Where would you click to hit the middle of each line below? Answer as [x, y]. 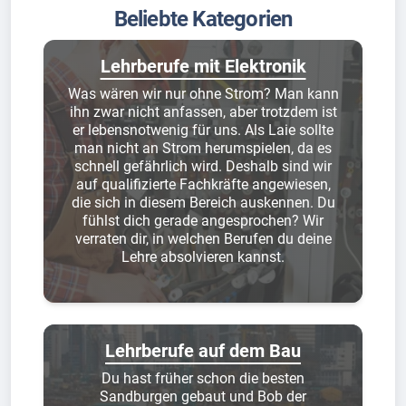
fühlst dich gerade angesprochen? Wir [203, 221]
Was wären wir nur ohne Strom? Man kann [203, 94]
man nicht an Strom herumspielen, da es [203, 149]
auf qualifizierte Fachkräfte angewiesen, [203, 185]
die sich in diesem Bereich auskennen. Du [203, 203]
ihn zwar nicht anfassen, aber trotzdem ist [203, 112]
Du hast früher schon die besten [203, 379]
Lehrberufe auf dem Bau [203, 351]
